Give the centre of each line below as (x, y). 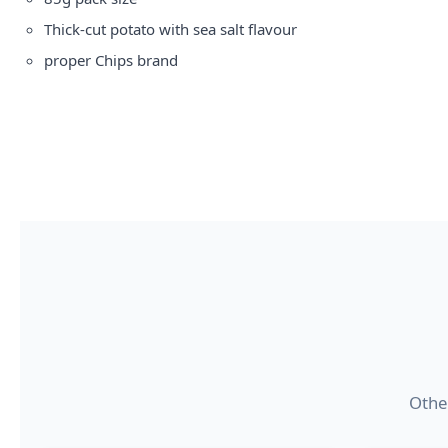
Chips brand (134, 59)
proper (67, 59)
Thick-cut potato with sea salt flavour (170, 28)
